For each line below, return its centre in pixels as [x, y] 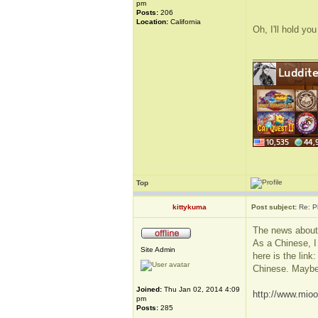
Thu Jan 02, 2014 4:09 [201, 289]
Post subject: [274, 207]
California [185, 22]
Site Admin [158, 250]
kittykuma [190, 207]
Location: [152, 22]
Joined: [149, 289]
